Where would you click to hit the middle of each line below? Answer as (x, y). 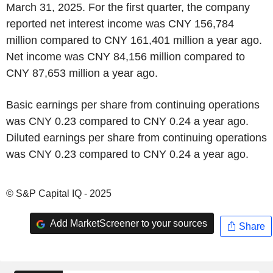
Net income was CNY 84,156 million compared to (126, 57)
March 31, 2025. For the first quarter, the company (128, 7)
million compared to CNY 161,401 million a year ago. (134, 40)
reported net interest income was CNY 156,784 (120, 24)
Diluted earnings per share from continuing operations (136, 138)
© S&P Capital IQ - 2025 (59, 193)
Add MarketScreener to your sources (127, 223)
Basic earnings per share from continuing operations (133, 105)
